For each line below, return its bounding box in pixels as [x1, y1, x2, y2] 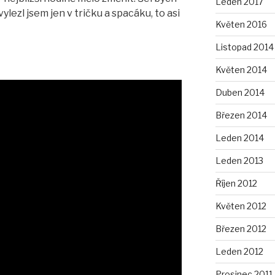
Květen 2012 [215, 201, 266, 211]
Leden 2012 [215, 246, 263, 257]
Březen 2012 [215, 223, 266, 234]
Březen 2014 [215, 110, 267, 120]
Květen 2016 [215, 19, 267, 29]
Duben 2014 [215, 87, 265, 98]
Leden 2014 [215, 133, 264, 143]
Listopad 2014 [215, 42, 274, 52]
